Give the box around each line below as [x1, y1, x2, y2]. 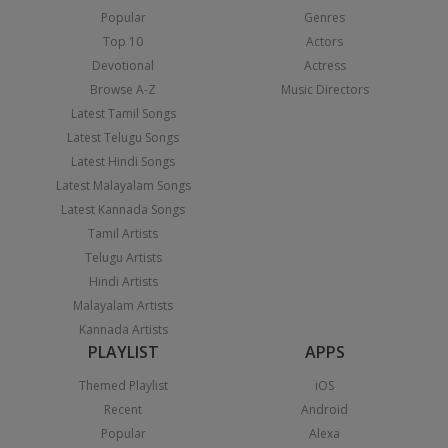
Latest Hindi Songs [71, 153, 176, 171]
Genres [304, 9, 346, 27]
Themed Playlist [78, 377, 168, 395]
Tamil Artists [88, 225, 159, 243]
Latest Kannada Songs [61, 201, 186, 219]
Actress [303, 57, 346, 75]
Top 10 [103, 33, 144, 51]
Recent [104, 401, 143, 419]
